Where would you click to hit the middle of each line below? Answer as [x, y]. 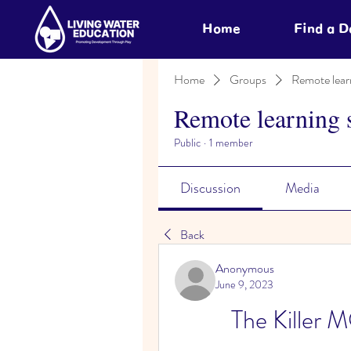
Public [187, 143]
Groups [248, 80]
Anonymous [245, 268]
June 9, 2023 [244, 284]
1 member [231, 143]
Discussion [211, 188]
